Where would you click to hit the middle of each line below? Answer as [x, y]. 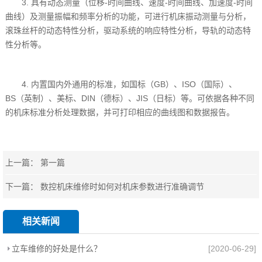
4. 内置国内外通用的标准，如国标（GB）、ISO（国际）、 [121, 84]
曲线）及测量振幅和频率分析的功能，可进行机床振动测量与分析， [128, 16]
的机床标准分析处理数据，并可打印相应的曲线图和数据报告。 [120, 112]
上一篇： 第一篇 [35, 162]
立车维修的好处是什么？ [57, 248]
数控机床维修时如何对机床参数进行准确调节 [123, 186]
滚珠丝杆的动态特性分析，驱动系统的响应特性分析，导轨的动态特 [128, 30]
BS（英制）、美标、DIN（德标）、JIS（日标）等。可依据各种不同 [130, 98]
